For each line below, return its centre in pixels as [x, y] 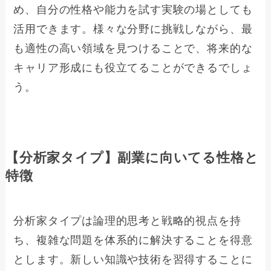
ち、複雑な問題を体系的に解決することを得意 [133, 240]
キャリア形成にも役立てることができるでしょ [133, 68]
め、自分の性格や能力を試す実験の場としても [133, 10]
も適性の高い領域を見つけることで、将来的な [133, 49]
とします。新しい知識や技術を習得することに [133, 260]
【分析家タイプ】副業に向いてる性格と [132, 158]
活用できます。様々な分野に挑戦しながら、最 [133, 29]
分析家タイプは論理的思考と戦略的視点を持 [127, 221]
